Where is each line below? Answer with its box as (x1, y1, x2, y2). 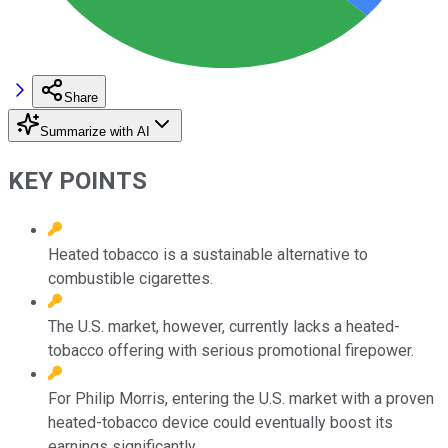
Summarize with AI (40, 123, 150, 139)
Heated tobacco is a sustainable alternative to (48, 244, 368, 264)
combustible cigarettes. (48, 268, 213, 288)
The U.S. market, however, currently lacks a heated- (48, 316, 400, 336)
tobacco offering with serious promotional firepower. (48, 340, 414, 360)
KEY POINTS (8, 166, 147, 195)
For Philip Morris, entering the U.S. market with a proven (48, 388, 434, 408)
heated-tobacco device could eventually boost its (48, 412, 393, 432)
